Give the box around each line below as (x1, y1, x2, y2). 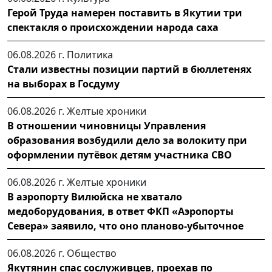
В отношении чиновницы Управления (7, 119, 206, 133)
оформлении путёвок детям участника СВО (7, 148, 232, 162)
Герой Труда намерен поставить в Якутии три (7, 6, 242, 20)
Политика (67, 48, 113, 62)
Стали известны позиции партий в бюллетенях (7, 63, 251, 76)
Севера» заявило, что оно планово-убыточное (7, 219, 243, 233)
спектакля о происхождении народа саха (7, 21, 219, 35)
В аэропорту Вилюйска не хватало (7, 190, 182, 204)
